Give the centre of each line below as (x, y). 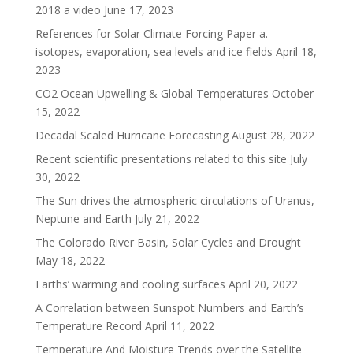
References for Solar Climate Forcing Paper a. (151, 34)
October (292, 94)
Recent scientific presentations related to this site (161, 159)
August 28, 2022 (273, 136)
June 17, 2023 (138, 10)
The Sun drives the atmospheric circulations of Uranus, (175, 201)
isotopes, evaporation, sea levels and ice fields (154, 52)
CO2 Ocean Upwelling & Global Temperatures (152, 94)
